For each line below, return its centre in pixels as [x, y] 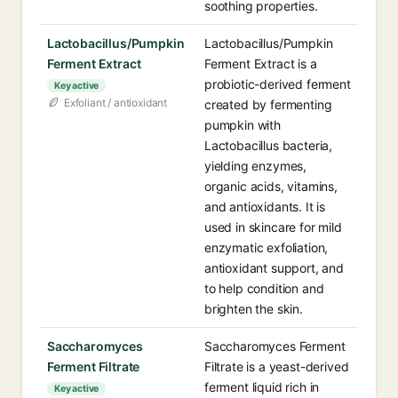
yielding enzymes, [256, 166]
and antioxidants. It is [265, 207]
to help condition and [264, 288]
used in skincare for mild [273, 227]
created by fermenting [268, 104]
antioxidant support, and [274, 268]
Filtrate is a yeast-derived [277, 366]
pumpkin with [243, 125]
